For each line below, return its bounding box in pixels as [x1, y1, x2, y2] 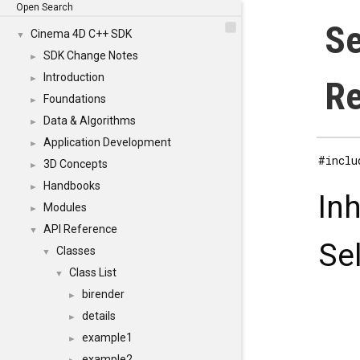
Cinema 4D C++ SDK [31, 27, 132, 40]
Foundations [43, 92, 106, 105]
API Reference [43, 223, 117, 235]
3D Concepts [43, 157, 108, 170]
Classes [56, 244, 96, 257]
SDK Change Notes [43, 49, 138, 62]
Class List [69, 266, 117, 279]
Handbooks [43, 179, 100, 192]
